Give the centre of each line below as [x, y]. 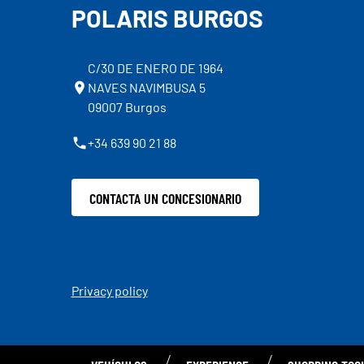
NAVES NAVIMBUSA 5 [146, 88]
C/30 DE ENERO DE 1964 [155, 68]
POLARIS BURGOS [167, 18]
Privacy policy [109, 291]
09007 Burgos [127, 107]
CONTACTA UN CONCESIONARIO [165, 198]
